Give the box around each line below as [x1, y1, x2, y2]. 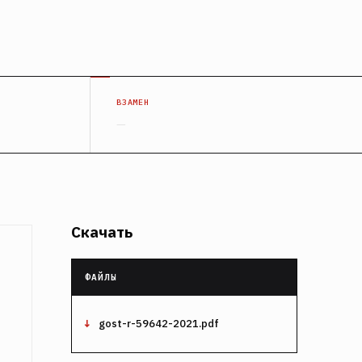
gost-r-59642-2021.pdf [99, 317, 219, 331]
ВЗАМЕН [116, 97, 149, 107]
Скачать [71, 221, 133, 242]
